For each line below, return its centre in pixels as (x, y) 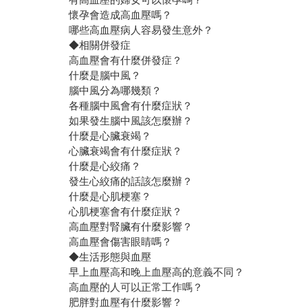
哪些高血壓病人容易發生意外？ (141, 30)
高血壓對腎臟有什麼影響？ (131, 227)
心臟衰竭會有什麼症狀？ (126, 151)
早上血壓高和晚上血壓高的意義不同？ (157, 272)
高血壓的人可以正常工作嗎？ (136, 287)
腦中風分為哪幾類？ (115, 91)
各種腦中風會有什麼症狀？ (131, 106)
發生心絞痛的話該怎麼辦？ (131, 181)
